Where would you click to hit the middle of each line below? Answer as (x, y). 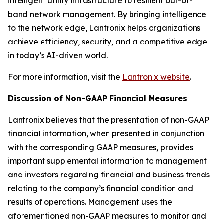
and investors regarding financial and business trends (109, 175)
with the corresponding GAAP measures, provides (100, 147)
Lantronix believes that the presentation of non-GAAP (109, 120)
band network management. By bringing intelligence (107, 14)
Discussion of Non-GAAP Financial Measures (98, 98)
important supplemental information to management (107, 161)
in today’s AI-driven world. (58, 55)
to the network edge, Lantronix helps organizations (104, 28)
